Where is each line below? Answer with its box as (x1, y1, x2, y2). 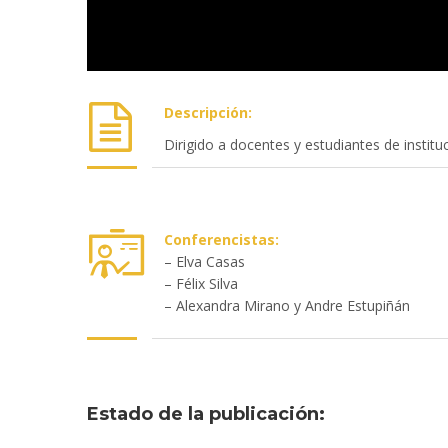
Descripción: (164, 103, 252, 123)
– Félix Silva (164, 274, 238, 294)
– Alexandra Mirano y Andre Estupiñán (164, 296, 410, 316)
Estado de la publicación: (87, 403, 325, 426)
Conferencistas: (164, 230, 279, 250)
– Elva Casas (164, 252, 245, 272)
